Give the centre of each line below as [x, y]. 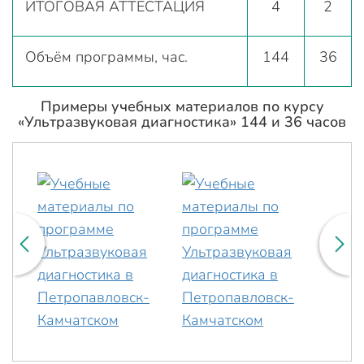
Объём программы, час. [106, 56]
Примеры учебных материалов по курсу [182, 106]
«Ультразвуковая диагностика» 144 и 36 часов [182, 121]
